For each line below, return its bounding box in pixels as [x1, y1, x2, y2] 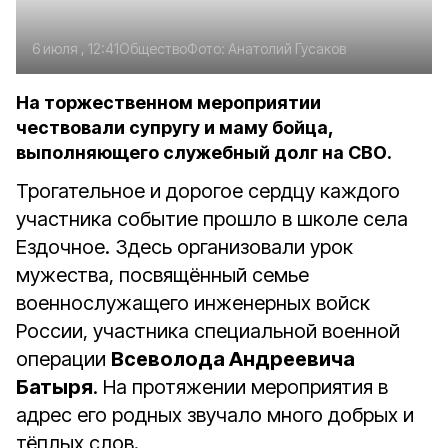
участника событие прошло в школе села [16, 207, 408, 231]
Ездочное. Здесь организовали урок [16, 235, 353, 259]
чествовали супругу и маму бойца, [16, 117, 333, 138]
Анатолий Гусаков [228, 40, 346, 57]
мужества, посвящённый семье [16, 263, 309, 287]
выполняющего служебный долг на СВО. [16, 142, 392, 163]
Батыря [16, 375, 93, 399]
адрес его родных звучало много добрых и [16, 403, 414, 427]
